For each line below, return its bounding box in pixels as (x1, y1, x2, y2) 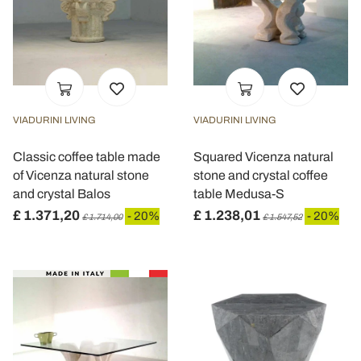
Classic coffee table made (13, 150, 160, 164)
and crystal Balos (13, 187, 110, 201)
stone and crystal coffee (193, 168, 328, 182)
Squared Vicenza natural (193, 150, 334, 164)
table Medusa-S (193, 187, 284, 201)
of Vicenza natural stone (13, 168, 149, 182)
